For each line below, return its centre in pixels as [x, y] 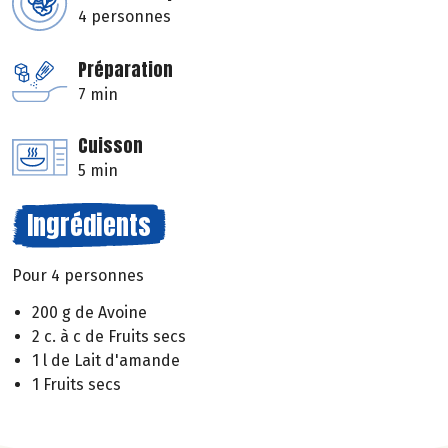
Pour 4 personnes [78, 276]
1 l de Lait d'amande [106, 360]
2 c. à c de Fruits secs [109, 336]
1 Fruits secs [76, 384]
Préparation [125, 70]
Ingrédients [89, 225]
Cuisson [110, 146]
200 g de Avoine [89, 312]
